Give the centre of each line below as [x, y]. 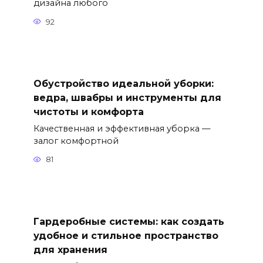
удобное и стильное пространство [126, 235]
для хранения [70, 249]
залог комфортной [76, 141]
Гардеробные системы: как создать [129, 221]
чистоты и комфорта [88, 112]
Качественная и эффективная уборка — [122, 128]
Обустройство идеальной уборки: [123, 83]
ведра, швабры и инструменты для [127, 97]
